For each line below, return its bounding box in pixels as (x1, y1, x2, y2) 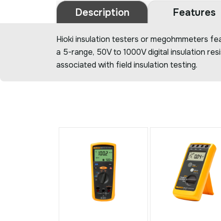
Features (172, 6, 216, 19)
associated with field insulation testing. (56, 60, 197, 71)
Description (74, 6, 130, 19)
